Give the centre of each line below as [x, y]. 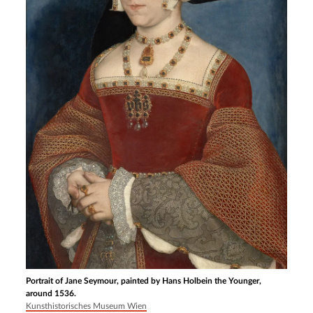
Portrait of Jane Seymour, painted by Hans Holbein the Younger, [144, 281]
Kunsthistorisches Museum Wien [87, 306]
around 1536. [51, 294]
